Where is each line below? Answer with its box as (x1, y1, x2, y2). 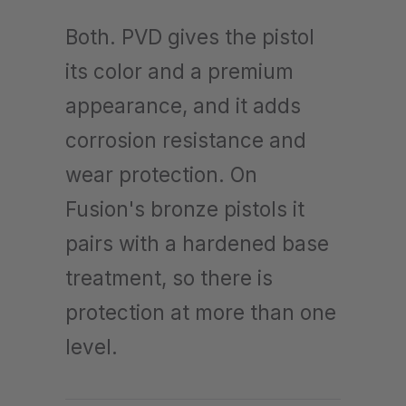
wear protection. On (65, 161, 257, 187)
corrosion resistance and (65, 127, 306, 152)
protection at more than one (65, 299, 336, 324)
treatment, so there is (65, 265, 273, 290)
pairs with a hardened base (65, 230, 329, 256)
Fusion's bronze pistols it (65, 196, 304, 221)
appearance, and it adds (65, 92, 301, 118)
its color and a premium (65, 58, 294, 83)
